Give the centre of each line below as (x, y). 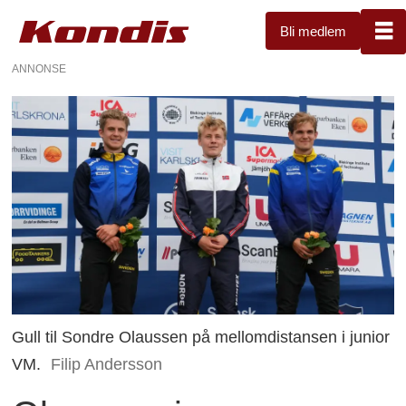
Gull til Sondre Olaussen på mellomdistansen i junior (201, 337)
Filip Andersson (106, 364)
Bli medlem (313, 31)
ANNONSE (39, 68)
